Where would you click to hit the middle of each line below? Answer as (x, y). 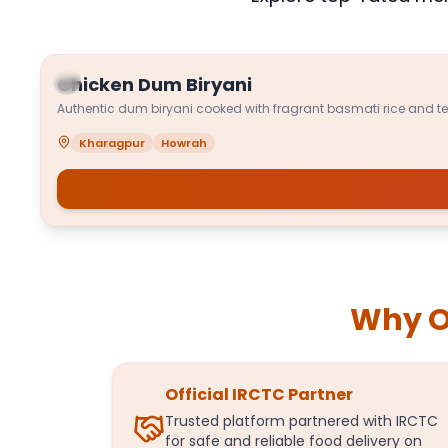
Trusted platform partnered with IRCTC (301, 421)
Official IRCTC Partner (259, 394)
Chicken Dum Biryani (154, 84)
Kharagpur (112, 143)
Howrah (184, 143)
